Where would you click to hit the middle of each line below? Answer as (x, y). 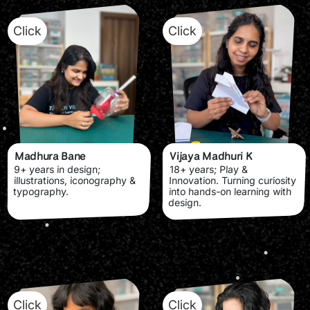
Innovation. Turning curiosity (233, 180)
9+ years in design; (57, 169)
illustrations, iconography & (75, 180)
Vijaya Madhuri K (211, 156)
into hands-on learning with (230, 191)
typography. (41, 191)
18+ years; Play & (209, 169)
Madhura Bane (50, 156)
